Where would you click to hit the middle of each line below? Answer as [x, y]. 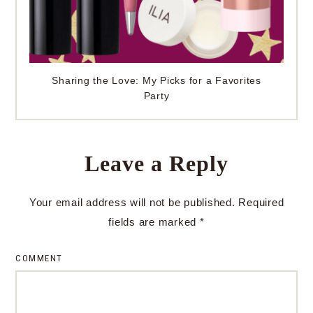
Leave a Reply [156, 163]
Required [261, 202]
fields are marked [154, 221]
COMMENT [39, 258]
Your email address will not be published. [132, 202]
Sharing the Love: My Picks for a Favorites [156, 80]
